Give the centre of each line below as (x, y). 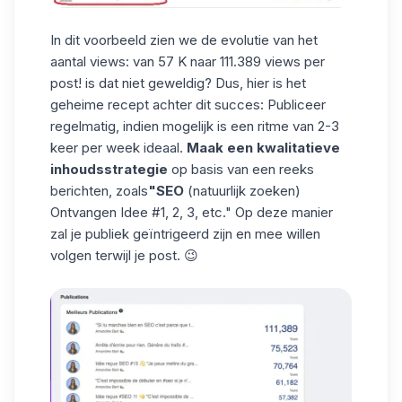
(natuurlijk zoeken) (242, 190)
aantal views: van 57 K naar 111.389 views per (188, 61)
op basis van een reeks (241, 169)
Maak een (220, 147)
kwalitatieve (298, 147)
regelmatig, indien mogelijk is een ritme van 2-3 (195, 126)
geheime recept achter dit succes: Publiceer (188, 104)
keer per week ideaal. (118, 147)
